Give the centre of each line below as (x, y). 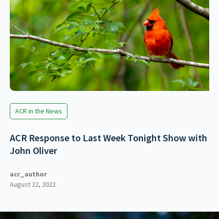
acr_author (28, 174)
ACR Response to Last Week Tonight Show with (109, 137)
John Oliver (33, 150)
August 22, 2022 (33, 184)
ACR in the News (39, 111)
